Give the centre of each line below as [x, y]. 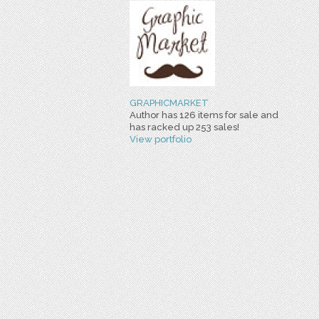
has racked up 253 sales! [184, 127]
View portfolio [161, 139]
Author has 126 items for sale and [204, 115]
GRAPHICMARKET [169, 103]
